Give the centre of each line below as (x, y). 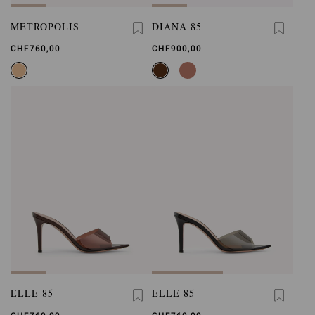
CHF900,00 (177, 49)
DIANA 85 (177, 26)
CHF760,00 (36, 49)
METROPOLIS (45, 26)
